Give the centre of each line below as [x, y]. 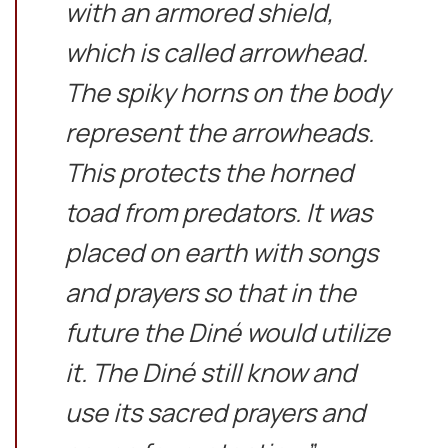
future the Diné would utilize [227, 333]
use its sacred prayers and [214, 413]
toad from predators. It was [218, 213]
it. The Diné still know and [210, 373]
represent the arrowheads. [219, 133]
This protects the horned [208, 173]
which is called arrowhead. [216, 53]
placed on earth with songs [221, 253]
